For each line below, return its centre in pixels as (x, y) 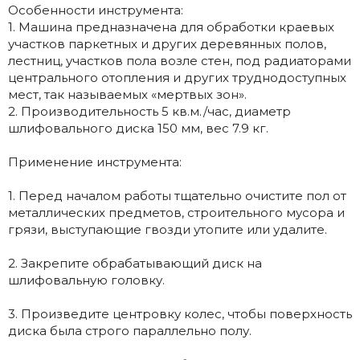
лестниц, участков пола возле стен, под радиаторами (180, 60)
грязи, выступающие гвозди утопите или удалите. (168, 229)
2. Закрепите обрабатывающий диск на (135, 263)
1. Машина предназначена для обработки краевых (171, 27)
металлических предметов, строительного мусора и (176, 212)
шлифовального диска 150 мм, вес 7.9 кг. (138, 128)
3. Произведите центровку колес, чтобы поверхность (180, 313)
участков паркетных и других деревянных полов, (167, 43)
